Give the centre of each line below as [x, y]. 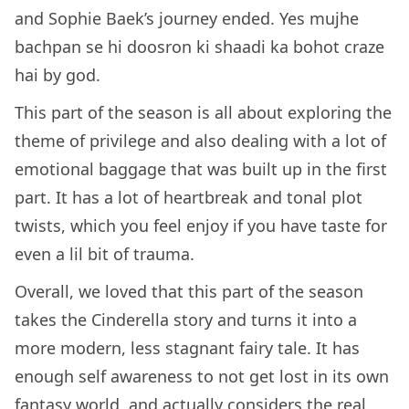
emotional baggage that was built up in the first [201, 169]
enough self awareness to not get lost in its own [202, 377]
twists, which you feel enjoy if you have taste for [201, 226]
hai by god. [60, 75]
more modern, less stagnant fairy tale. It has [187, 348]
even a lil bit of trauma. [107, 254]
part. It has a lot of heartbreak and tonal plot [189, 198]
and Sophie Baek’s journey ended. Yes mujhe [187, 19]
